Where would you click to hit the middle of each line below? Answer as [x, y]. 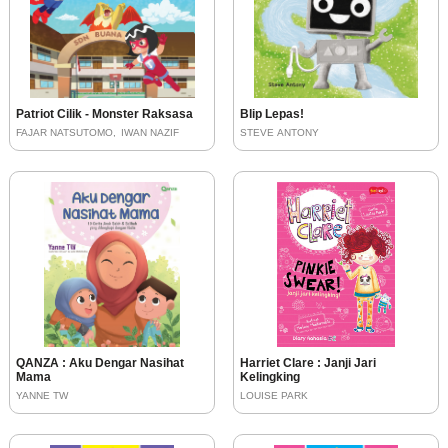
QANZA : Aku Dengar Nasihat [100, 363]
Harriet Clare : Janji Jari [308, 363]
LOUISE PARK [274, 396]
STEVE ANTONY [279, 132]
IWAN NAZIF [150, 132]
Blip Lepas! [272, 113]
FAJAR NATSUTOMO [64, 132]
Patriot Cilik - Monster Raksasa [104, 113]
